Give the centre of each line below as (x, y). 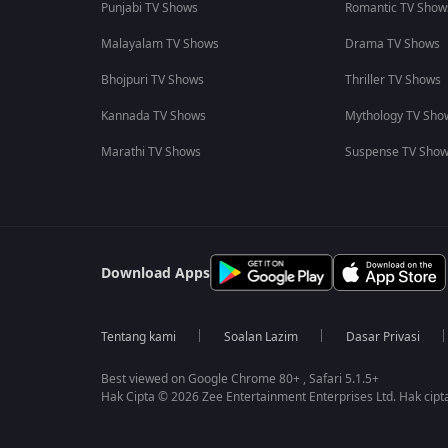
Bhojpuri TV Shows (152, 80)
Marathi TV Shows (150, 152)
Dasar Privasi (382, 337)
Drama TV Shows (392, 44)
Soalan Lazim (260, 337)
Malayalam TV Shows (159, 44)
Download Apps (155, 273)
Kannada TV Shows (153, 116)
